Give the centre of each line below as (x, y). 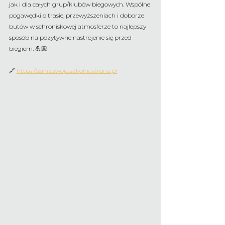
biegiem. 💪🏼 (28, 48)
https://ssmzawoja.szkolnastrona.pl (67, 71)
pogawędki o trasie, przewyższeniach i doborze (77, 15)
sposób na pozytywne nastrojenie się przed (71, 37)
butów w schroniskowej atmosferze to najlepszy (78, 26)
